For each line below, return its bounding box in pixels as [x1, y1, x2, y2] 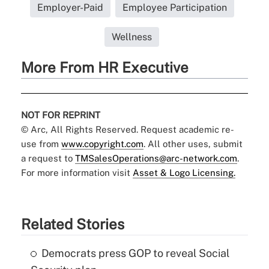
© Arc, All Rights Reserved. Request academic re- [20, 124, 234, 134]
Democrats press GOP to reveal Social [41, 246, 229, 259]
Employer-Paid [37, 1, 103, 13]
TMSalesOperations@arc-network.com [74, 153, 237, 163]
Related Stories [20, 215, 124, 232]
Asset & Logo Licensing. [132, 167, 235, 178]
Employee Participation [122, 1, 227, 13]
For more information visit [20, 167, 133, 178]
